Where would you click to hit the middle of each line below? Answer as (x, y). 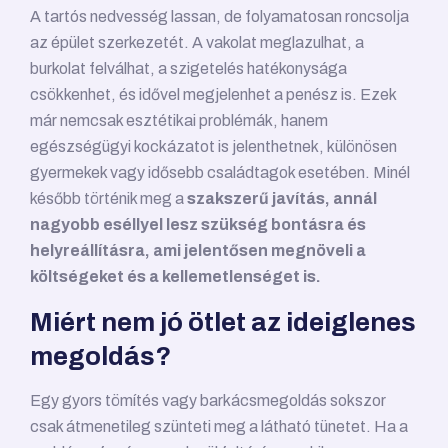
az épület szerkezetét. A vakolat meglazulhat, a (197, 43)
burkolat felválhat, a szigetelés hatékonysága (188, 69)
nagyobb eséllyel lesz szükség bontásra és (198, 225)
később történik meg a (108, 199)
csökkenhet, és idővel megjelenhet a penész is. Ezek (213, 95)
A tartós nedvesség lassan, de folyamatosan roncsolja (219, 17)
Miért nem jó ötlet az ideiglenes (223, 322)
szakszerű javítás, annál (282, 199)
